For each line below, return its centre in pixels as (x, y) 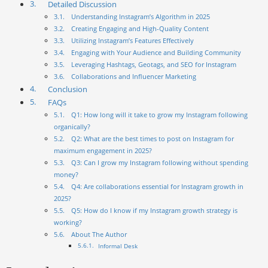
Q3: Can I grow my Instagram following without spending (160, 163)
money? (66, 175)
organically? (72, 127)
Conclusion (67, 90)
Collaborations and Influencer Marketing (134, 77)
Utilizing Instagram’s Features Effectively (133, 41)
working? (68, 223)
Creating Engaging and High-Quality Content (140, 29)
